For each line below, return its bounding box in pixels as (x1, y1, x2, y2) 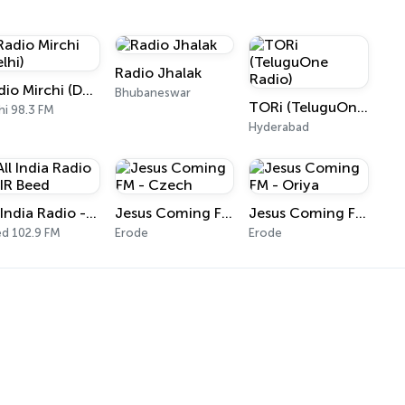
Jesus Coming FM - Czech (221, 204, 232, 221)
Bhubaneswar (114, 86, 191, 99)
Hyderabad (249, 120, 310, 134)
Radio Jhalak (114, 64, 202, 81)
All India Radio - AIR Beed (86, 204, 98, 221)
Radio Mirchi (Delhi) (82, 81, 94, 99)
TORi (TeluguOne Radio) (357, 99, 369, 116)
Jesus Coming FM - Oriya (355, 204, 367, 221)
